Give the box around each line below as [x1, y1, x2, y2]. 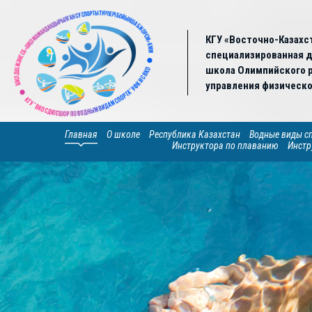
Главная [65, 129, 97, 140]
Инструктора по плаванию [172, 140, 279, 151]
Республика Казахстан [149, 129, 240, 140]
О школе [107, 129, 140, 140]
